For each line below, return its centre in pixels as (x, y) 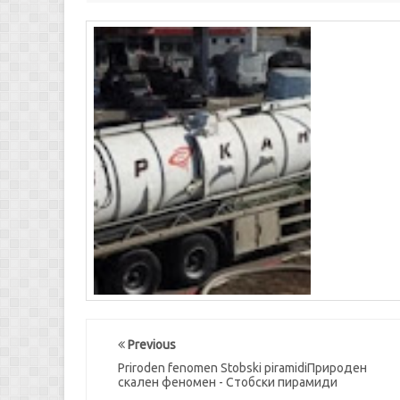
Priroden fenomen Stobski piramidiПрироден (242, 368)
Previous (150, 345)
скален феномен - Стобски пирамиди (228, 382)
